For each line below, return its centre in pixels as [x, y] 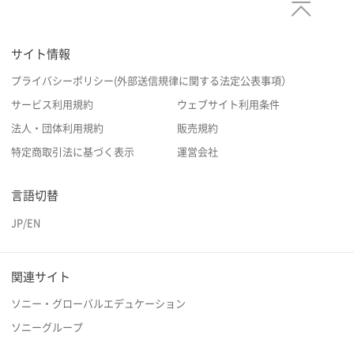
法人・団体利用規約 [57, 128]
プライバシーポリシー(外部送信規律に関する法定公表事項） [151, 81]
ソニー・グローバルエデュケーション [98, 304]
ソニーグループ [47, 328]
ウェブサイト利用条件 [228, 105]
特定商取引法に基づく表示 [73, 152]
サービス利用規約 [52, 105]
